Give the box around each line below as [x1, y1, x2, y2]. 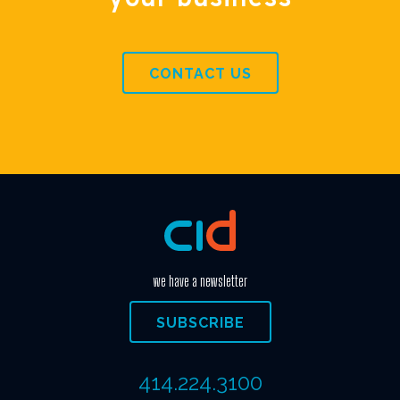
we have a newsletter [153, 271, 247, 289]
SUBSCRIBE [155, 313, 245, 331]
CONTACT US [148, 64, 252, 82]
